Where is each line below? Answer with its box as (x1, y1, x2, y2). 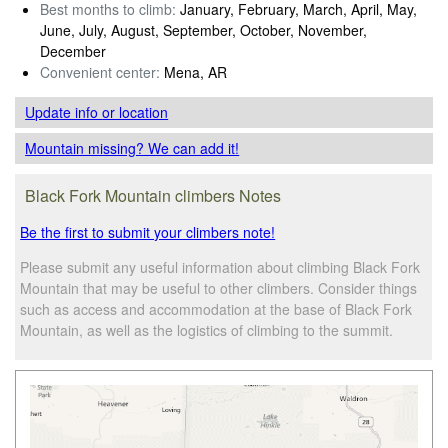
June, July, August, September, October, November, (40, 19, 367, 40)
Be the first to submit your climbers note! (20, 221, 276, 242)
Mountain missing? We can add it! (25, 137, 240, 158)
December (40, 40, 106, 61)
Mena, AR (160, 61, 227, 82)
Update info (25, 101, 103, 122)
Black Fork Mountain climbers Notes (25, 183, 282, 207)
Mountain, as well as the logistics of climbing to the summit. (20, 319, 394, 340)
